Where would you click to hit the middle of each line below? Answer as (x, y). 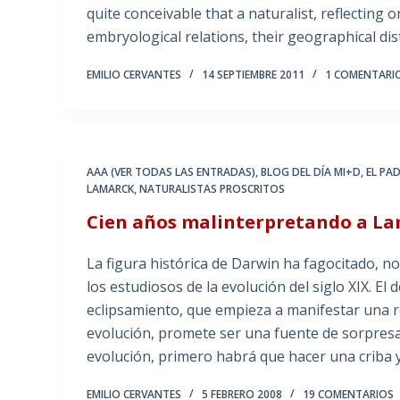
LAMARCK (111, 189)
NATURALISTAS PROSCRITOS (212, 189)
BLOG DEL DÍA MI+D (311, 172)
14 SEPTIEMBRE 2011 (254, 75)
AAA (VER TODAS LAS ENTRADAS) (171, 172)
